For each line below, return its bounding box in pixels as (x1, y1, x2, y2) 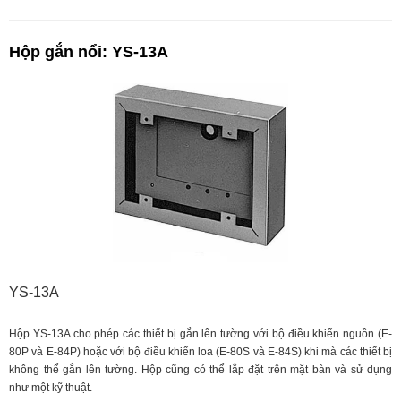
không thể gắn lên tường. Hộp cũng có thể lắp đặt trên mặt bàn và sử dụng (9, 363, 392, 377)
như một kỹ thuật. (9, 381, 92, 395)
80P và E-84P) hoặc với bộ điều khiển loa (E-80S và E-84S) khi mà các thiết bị (9, 346, 392, 359)
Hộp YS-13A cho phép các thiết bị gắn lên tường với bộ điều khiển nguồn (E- (9, 328, 392, 341)
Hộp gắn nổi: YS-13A (9, 43, 168, 62)
